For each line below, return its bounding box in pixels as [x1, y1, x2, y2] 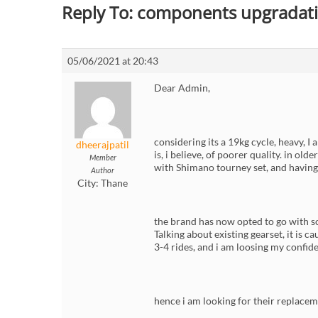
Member [89, 153, 116, 163]
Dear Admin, [154, 82, 210, 94]
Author [91, 165, 114, 175]
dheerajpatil [76, 138, 129, 151]
